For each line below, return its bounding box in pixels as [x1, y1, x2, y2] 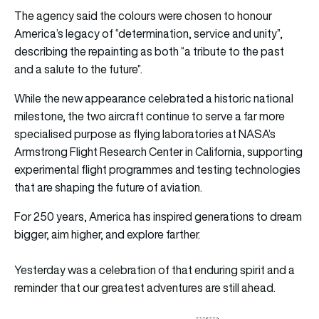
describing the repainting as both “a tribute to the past [14, 43, 284, 59]
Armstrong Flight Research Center [14, 143, 185, 159]
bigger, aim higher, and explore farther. [14, 226, 200, 242]
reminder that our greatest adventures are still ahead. [14, 279, 276, 296]
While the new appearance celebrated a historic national [14, 90, 293, 106]
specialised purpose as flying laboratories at [14, 125, 239, 142]
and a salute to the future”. [14, 61, 145, 77]
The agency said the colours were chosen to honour [14, 7, 272, 23]
